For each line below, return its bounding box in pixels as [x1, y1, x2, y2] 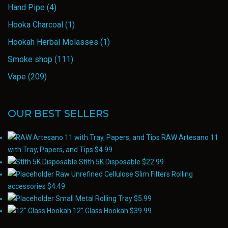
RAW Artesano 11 [161, 133, 218, 141]
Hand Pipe [8, 3, 45, 12]
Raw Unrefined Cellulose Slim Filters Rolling [55, 170, 193, 178]
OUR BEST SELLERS [8, 107, 109, 120]
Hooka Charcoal [8, 20, 63, 30]
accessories [8, 182, 46, 190]
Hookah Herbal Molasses [8, 37, 98, 47]
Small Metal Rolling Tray [55, 194, 132, 203]
